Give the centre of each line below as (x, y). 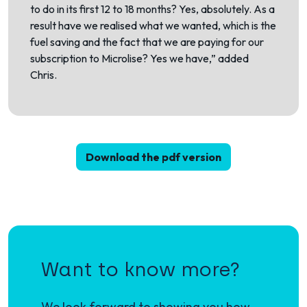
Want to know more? (140, 269)
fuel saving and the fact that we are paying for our (147, 42)
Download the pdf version (153, 157)
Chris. (44, 75)
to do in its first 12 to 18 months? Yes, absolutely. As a (152, 9)
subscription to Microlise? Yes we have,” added (139, 58)
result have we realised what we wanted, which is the (153, 25)
